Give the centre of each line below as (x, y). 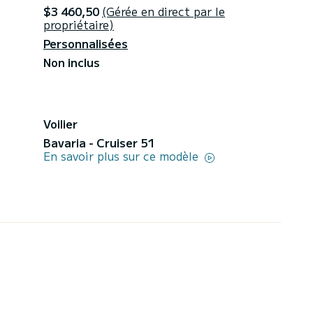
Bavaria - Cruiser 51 (99, 142)
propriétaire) (79, 24)
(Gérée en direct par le (163, 11)
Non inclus (72, 62)
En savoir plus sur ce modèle (123, 155)
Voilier (60, 123)
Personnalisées (86, 43)
